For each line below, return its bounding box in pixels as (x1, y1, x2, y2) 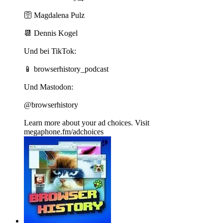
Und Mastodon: (24, 83, 73, 92)
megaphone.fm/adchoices (24, 127, 104, 136)
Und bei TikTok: (24, 47, 76, 56)
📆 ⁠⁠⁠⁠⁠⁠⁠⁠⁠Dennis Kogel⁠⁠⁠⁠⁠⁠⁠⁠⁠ (24, 29, 78, 38)
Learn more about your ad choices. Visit (24, 118, 149, 127)
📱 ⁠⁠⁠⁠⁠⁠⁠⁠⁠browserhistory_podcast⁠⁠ (24, 65, 109, 74)
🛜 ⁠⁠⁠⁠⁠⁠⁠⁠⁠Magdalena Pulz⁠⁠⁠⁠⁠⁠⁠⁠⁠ (24, 11, 85, 20)
